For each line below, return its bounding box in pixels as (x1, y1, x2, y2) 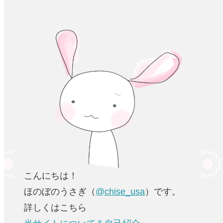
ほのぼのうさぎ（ (24, 187, 96, 197)
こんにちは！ (24, 171, 78, 181)
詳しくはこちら (24, 203, 87, 213)
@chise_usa (96, 187, 145, 197)
